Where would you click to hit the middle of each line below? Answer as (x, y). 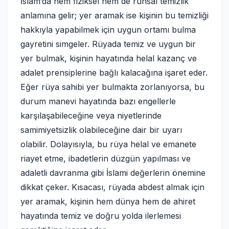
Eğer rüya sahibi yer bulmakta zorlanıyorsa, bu (112, 87)
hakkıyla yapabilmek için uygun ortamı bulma (108, 30)
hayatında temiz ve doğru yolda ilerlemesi (101, 216)
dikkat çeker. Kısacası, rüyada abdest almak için (112, 187)
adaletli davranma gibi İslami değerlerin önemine (113, 173)
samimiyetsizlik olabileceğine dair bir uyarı (101, 130)
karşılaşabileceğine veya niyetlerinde (91, 116)
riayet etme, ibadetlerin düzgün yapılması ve (106, 158)
